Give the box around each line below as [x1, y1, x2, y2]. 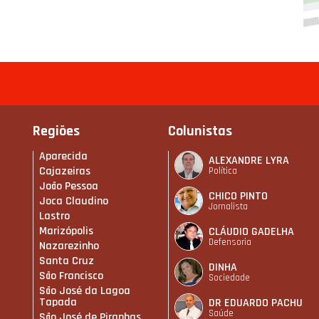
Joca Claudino [39, 194, 108, 209]
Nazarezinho [39, 239, 99, 254]
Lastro [39, 209, 70, 224]
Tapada [39, 295, 77, 310]
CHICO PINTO [209, 188, 268, 204]
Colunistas [168, 122, 232, 141]
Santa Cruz [39, 253, 94, 269]
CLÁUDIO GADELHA [209, 224, 294, 239]
